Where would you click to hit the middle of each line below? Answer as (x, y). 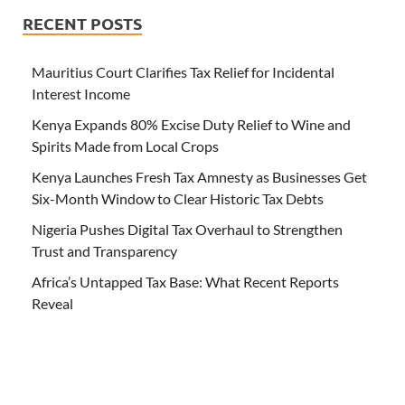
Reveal (52, 304)
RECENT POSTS (82, 24)
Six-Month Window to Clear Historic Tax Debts (178, 199)
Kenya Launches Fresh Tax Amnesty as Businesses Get (199, 177)
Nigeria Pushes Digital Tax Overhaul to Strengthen (187, 230)
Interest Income (81, 94)
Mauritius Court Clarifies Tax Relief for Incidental (183, 72)
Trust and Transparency (104, 251)
